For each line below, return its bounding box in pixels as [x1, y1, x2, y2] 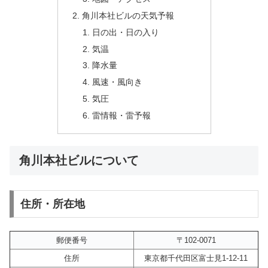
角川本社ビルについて [19, 153, 139, 167]
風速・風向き [92, 77, 143, 87]
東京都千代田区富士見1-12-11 [144, 254, 248, 263]
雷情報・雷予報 [92, 111, 151, 121]
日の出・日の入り [92, 27, 160, 37]
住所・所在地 [20, 197, 85, 210]
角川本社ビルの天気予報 [81, 10, 174, 20]
